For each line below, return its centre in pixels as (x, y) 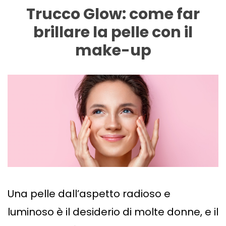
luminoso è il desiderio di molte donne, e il (113, 212)
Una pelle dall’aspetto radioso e (89, 194)
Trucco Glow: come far (113, 14)
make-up (113, 51)
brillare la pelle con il (113, 33)
